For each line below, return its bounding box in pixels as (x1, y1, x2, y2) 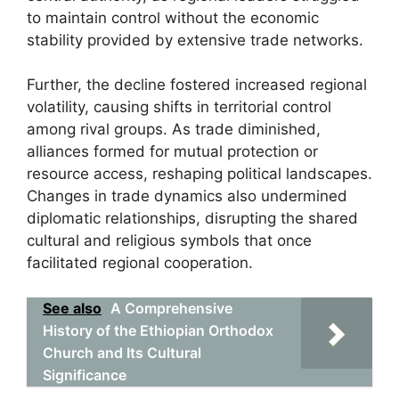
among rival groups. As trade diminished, (27, 120, 321, 138)
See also (43, 298, 102, 317)
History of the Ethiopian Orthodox (43, 321, 273, 339)
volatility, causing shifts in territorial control (27, 98, 331, 116)
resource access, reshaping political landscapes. (27, 165, 372, 183)
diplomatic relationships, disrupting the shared (27, 209, 358, 227)
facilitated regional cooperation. (27, 254, 253, 272)
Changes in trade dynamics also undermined (27, 187, 347, 205)
